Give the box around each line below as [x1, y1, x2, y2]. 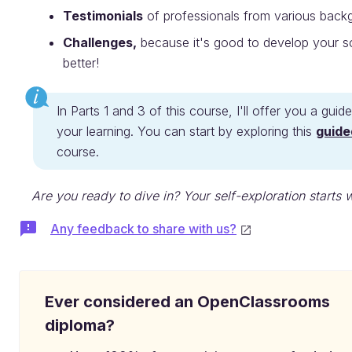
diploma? [45, 315, 115, 335]
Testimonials [63, 7, 143, 24]
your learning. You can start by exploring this [57, 123, 316, 139]
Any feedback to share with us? [50, 220, 236, 236]
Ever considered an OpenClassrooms [45, 291, 330, 311]
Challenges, [63, 34, 137, 50]
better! [63, 54, 99, 71]
